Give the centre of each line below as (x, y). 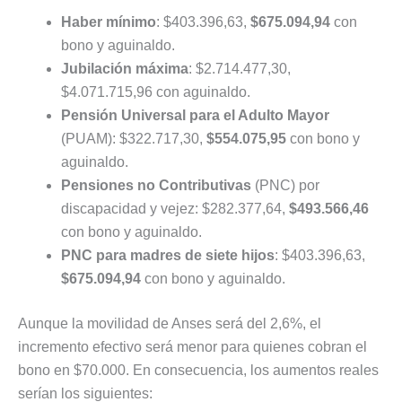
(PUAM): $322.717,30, (134, 139)
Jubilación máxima (125, 69)
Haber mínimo (109, 22)
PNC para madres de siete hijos (168, 256)
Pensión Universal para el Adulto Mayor (195, 116)
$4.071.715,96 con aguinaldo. (156, 92)
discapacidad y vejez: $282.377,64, (175, 209)
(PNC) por (285, 186)
